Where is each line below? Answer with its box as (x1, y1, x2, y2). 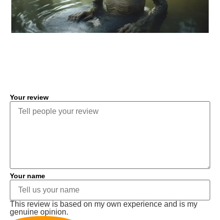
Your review (10, 93, 49, 101)
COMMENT (21, 57, 87, 72)
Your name (10, 171, 45, 180)
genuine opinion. (10, 207, 68, 216)
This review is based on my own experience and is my (10, 199, 197, 208)
